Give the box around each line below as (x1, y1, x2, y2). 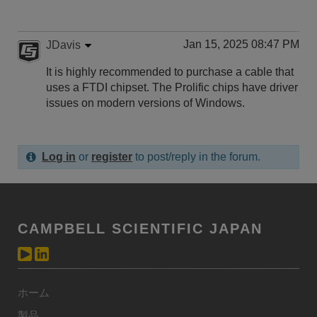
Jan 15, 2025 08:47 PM (183, 38, 299, 50)
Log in (42, 151, 76, 163)
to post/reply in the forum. (132, 151, 261, 163)
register (91, 151, 133, 163)
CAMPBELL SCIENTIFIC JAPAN (18, 221, 263, 236)
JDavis (46, 39, 81, 51)
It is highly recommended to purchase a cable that (46, 66, 294, 78)
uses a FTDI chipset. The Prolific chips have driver (46, 81, 298, 93)
